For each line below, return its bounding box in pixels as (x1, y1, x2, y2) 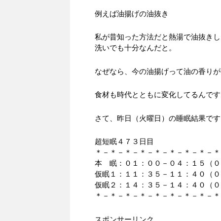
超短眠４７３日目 (95, 137, 154, 146)
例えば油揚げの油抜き (95, 9, 169, 18)
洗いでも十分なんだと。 (95, 43, 176, 52)
